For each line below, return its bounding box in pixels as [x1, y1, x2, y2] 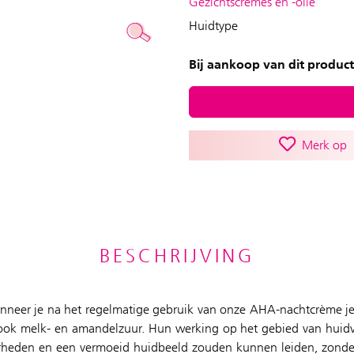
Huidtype [189, 18, 238, 33]
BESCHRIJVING [100, 245, 254, 267]
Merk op [295, 137, 347, 153]
